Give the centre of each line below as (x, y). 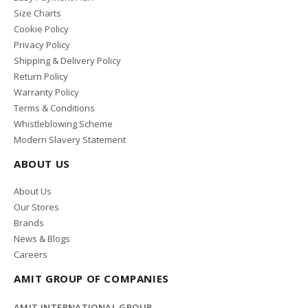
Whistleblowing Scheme (63, 124)
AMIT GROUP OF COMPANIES (91, 279)
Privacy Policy (42, 45)
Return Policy (41, 77)
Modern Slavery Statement (70, 140)
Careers (31, 255)
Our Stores (36, 207)
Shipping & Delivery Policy (67, 61)
